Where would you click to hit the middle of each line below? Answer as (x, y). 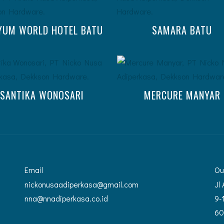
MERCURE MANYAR (182, 95)
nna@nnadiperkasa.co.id (66, 198)
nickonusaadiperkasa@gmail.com (81, 184)
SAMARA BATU (182, 30)
